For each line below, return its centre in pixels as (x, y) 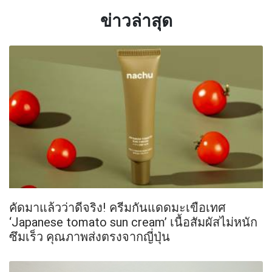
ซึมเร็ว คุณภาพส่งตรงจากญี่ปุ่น (90, 237)
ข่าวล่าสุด (136, 20)
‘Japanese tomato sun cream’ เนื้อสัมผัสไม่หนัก (133, 222)
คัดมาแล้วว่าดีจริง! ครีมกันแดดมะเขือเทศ (117, 208)
